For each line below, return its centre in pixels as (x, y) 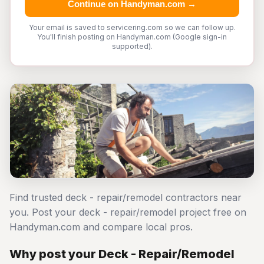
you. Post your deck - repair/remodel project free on (128, 212)
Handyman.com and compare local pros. (101, 227)
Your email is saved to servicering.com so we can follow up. (132, 27)
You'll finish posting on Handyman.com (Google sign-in (132, 37)
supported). (132, 46)
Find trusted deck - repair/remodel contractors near (126, 197)
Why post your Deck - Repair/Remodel (122, 254)
